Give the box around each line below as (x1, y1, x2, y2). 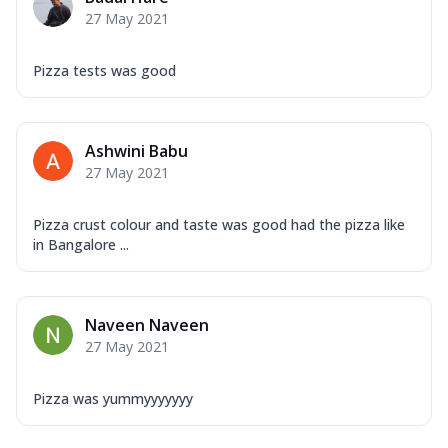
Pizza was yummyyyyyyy (33, 388, 193, 408)
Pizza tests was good (33, 60, 176, 80)
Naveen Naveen (85, 313, 209, 336)
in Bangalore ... (33, 234, 129, 254)
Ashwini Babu (85, 139, 188, 162)
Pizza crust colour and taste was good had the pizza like (33, 214, 405, 234)
